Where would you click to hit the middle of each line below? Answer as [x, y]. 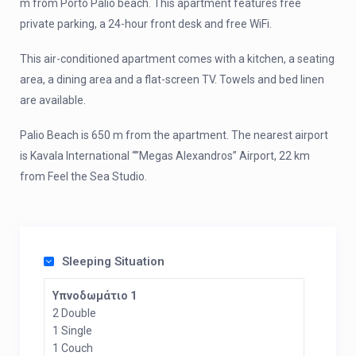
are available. [53, 100]
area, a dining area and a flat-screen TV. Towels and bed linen [172, 79]
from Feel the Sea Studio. [83, 176]
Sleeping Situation [113, 261]
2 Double [74, 313]
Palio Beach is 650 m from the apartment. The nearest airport [174, 135]
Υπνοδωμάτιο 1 [95, 296]
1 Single [72, 331]
